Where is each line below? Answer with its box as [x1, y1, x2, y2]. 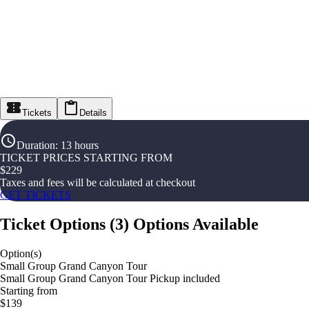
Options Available [133, 215, 259, 234]
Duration [17, 139, 55, 152]
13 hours [61, 139, 99, 152]
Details [79, 108, 107, 119]
